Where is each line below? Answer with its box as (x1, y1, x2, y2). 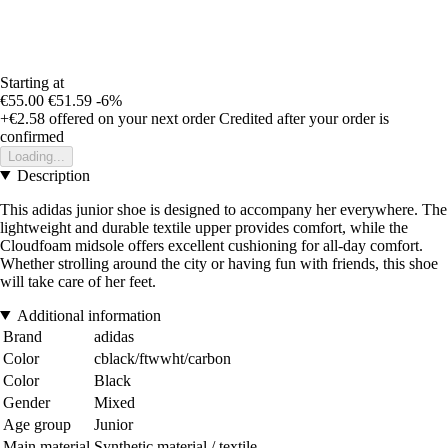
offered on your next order (45, 109, 215, 127)
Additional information (16, 306, 161, 324)
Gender (3, 393, 50, 411)
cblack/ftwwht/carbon (94, 349, 231, 367)
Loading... (8, 148, 65, 164)
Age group (3, 415, 71, 433)
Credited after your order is (219, 109, 389, 127)
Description (16, 166, 90, 184)
